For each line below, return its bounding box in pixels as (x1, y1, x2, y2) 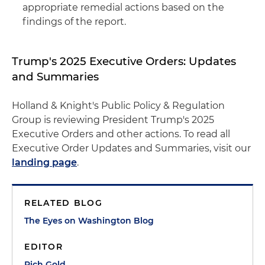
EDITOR (24, 241, 63, 252)
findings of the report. (22, 15, 126, 27)
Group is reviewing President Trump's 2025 (12, 114, 214, 125)
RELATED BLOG (24, 197, 103, 208)
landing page (12, 156, 77, 168)
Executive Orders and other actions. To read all (12, 128, 230, 140)
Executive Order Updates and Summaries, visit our (12, 142, 251, 154)
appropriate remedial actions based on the (22, 1, 224, 13)
